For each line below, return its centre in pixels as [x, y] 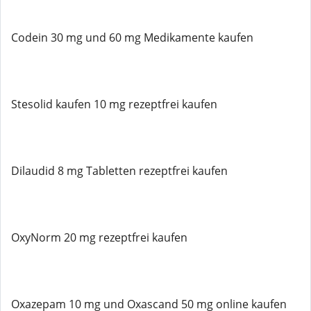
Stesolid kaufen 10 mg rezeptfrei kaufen [114, 104]
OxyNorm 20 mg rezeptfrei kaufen [99, 237]
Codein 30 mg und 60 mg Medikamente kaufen [132, 37]
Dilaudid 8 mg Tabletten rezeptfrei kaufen [119, 171]
